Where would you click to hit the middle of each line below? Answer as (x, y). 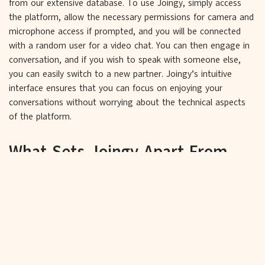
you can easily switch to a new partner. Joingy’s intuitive (120, 74)
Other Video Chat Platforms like (127, 173)
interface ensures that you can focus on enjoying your (116, 88)
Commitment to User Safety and (116, 232)
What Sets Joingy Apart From (118, 151)
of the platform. (40, 116)
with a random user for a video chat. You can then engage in (129, 45)
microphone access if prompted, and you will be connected (125, 31)
